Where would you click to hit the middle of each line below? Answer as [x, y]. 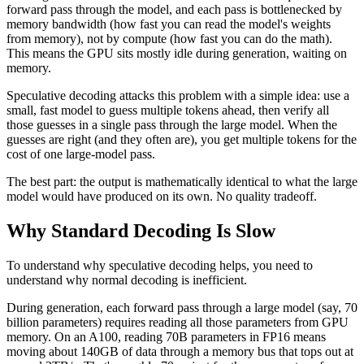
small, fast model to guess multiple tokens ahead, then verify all [168, 110]
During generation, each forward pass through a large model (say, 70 [182, 307]
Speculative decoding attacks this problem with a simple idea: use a [178, 95]
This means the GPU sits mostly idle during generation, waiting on [177, 53]
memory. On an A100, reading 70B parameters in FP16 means [166, 336]
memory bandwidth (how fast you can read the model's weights [169, 24]
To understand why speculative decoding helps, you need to [160, 265]
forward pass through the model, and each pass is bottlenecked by [174, 9]
